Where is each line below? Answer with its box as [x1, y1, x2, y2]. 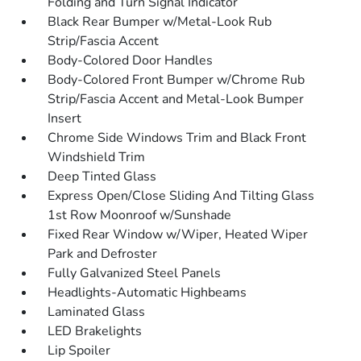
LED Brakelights [48, 322, 143, 340]
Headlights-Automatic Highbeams [48, 284, 247, 301]
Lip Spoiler [48, 342, 111, 359]
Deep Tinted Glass [48, 168, 157, 185]
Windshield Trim [48, 148, 146, 166]
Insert [48, 110, 82, 127]
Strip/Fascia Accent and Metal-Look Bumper [48, 90, 305, 108]
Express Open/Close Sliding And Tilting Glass [48, 187, 315, 205]
